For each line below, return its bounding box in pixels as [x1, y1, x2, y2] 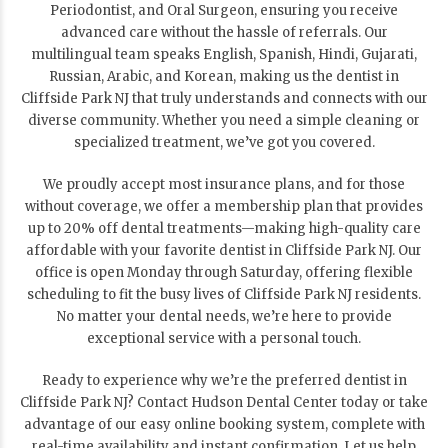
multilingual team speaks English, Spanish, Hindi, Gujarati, [31, 45, 417, 63]
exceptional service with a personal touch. [87, 329, 361, 347]
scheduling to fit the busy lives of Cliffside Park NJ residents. [27, 285, 421, 303]
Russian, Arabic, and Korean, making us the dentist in [49, 67, 399, 85]
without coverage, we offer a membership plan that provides [25, 197, 423, 215]
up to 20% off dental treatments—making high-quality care [27, 219, 421, 237]
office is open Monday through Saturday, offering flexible [35, 263, 413, 281]
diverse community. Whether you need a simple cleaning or [28, 111, 420, 129]
